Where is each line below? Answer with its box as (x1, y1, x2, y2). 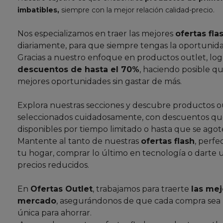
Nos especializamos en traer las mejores (17, 29, 175, 39)
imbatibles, (17, 5, 59, 15)
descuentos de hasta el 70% (17, 65, 139, 75)
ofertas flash (141, 136, 195, 146)
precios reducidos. (17, 160, 89, 170)
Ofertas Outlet (30, 184, 93, 194)
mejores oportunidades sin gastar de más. (17, 77, 182, 87)
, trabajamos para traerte (93, 184, 191, 194)
